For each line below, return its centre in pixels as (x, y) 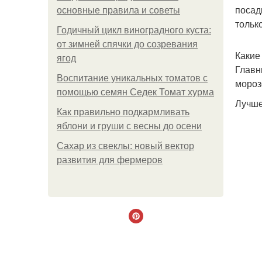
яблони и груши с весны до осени (129, 126)
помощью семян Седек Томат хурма (135, 92)
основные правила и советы (118, 10)
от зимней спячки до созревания (127, 44)
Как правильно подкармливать (123, 112)
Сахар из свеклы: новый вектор (125, 146)
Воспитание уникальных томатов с (132, 78)
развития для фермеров (110, 160)
